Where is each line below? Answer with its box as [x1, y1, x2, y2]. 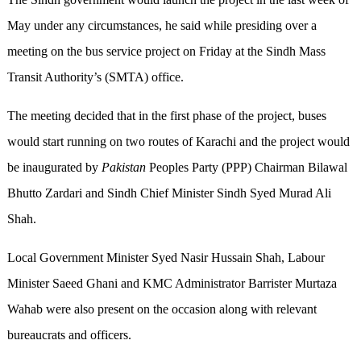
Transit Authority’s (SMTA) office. [6, 70, 184, 85]
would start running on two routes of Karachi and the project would [6, 135, 350, 149]
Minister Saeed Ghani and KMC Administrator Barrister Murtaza [6, 276, 337, 291]
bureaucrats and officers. [6, 328, 131, 342]
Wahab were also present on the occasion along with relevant [6, 302, 317, 317]
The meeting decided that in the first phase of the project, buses [6, 109, 326, 123]
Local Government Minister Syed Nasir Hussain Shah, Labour [6, 251, 325, 265]
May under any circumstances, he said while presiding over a [6, 19, 317, 33]
